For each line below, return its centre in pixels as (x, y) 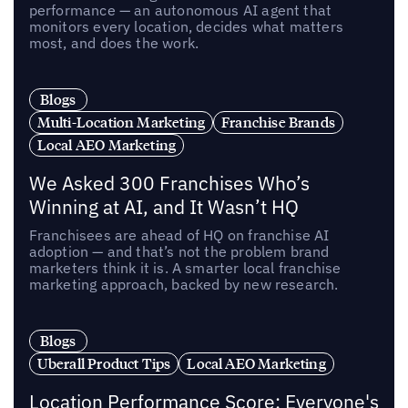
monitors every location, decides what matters (186, 27)
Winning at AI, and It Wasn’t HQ (163, 207)
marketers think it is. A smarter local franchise (185, 267)
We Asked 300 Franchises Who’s (169, 183)
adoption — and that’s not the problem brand (179, 251)
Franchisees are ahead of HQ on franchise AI (179, 235)
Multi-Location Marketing (121, 122)
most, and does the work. (114, 43)
